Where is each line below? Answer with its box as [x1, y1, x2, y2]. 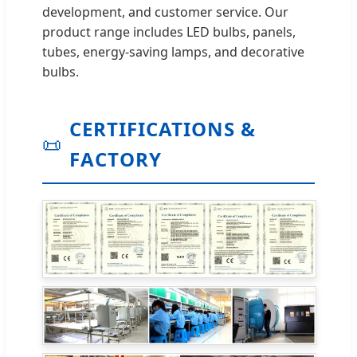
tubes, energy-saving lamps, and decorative [42, 42, 304, 61]
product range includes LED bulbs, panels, [42, 22, 296, 41]
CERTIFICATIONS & [69, 115, 256, 142]
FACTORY [69, 145, 162, 172]
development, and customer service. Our [42, 2, 288, 21]
